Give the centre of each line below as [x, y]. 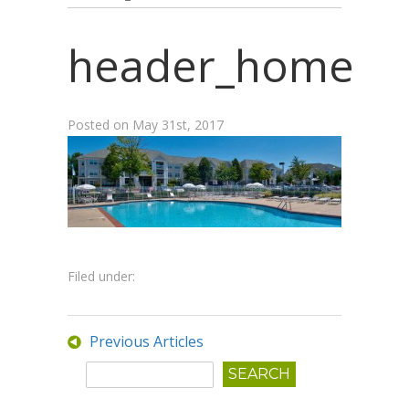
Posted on [100, 125]
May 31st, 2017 [178, 125]
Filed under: [101, 276]
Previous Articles [147, 341]
